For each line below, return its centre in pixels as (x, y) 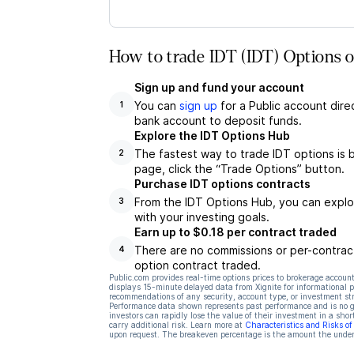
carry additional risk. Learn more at (175, 325)
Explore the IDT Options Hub (212, 136)
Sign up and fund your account (219, 87)
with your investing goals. (201, 217)
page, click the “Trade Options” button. (239, 169)
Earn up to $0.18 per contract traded (235, 232)
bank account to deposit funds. (218, 121)
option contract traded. (197, 265)
